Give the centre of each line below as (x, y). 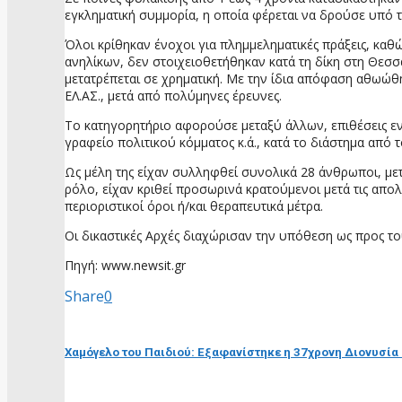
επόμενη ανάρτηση (129, 389)
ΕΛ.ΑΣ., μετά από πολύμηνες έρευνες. (175, 95)
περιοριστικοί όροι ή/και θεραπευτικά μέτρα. (194, 205)
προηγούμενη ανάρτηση (147, 315)
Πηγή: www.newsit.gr (125, 265)
